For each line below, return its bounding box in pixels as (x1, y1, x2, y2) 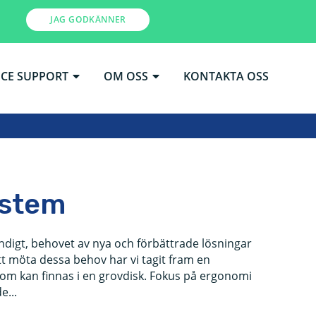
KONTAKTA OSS (183, 68, 269, 84)
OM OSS (103, 68, 148, 84)
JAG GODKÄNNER (49, 13, 126, 25)
